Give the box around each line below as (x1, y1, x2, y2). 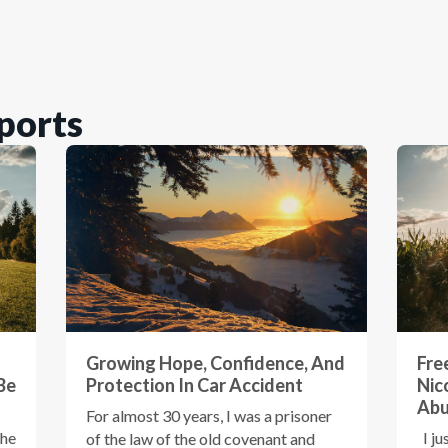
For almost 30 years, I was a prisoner (86, 406, 332, 426)
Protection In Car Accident (86, 374, 303, 397)
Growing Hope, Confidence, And (86, 352, 345, 375)
